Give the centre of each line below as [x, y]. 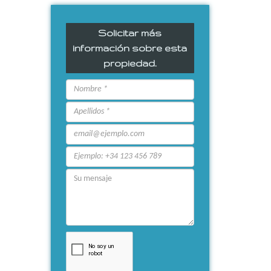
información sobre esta [130, 48]
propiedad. [130, 64]
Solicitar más [130, 33]
